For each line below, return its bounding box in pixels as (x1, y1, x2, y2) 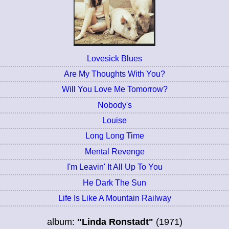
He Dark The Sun (83, 178, 146, 187)
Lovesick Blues (87, 54, 142, 63)
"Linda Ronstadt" (77, 217, 153, 227)
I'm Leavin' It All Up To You (66, 163, 163, 172)
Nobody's (97, 100, 132, 109)
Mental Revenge (84, 147, 145, 156)
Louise (102, 116, 127, 125)
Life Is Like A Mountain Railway (58, 193, 171, 202)
